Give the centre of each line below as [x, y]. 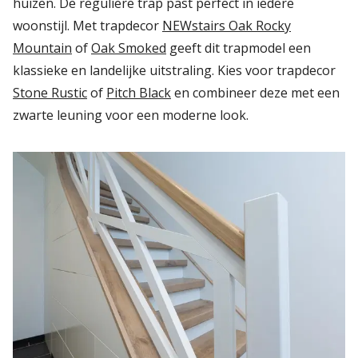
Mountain [42, 48]
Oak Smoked [129, 48]
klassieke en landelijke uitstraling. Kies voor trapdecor [174, 71]
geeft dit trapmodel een [239, 48]
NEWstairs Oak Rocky [227, 26]
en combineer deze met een [255, 93]
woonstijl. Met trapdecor [88, 26]
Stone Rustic [50, 93]
